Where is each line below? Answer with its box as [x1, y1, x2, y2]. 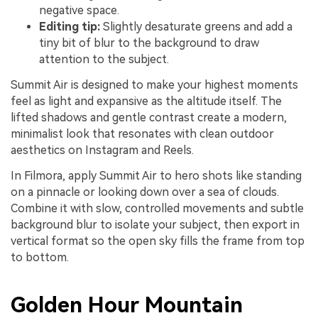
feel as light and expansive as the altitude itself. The [11, 94, 282, 109]
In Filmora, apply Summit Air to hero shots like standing [11, 169, 302, 183]
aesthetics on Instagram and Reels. [11, 143, 194, 158]
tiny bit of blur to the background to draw [39, 36, 259, 50]
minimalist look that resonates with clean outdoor [11, 127, 274, 141]
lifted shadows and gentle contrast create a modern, [11, 111, 287, 125]
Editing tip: [39, 20, 100, 34]
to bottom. [11, 251, 69, 265]
